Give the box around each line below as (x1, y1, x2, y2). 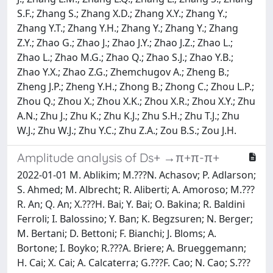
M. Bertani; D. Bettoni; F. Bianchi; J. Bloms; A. (17, 226, 216, 240)
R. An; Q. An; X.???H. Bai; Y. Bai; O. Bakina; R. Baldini (17, 197, 245, 211)
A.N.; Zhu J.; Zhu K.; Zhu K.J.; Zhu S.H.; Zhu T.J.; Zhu (17, 108, 239, 122)
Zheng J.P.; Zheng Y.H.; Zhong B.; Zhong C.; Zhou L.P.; (17, 79, 254, 93)
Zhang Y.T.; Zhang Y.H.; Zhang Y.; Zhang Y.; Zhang (17, 21, 238, 35)
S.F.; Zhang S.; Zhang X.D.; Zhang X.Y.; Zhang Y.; (17, 6, 227, 20)
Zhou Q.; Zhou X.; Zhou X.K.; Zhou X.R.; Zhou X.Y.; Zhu (17, 94, 255, 108)
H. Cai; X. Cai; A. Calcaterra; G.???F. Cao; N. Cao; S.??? (17, 255, 250, 269)
